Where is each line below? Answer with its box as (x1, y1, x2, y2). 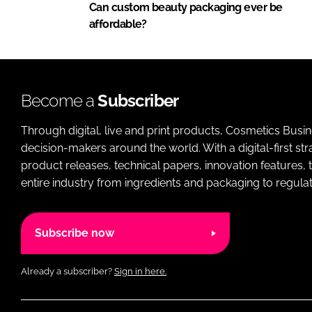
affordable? (89, 17, 147, 31)
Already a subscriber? (21, 265, 114, 276)
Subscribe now (35, 226, 114, 240)
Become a (21, 90, 98, 111)
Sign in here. (114, 265, 166, 276)
